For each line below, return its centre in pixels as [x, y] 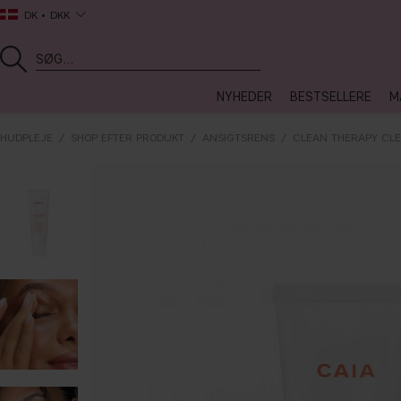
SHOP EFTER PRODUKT [128, 137]
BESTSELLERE [331, 97]
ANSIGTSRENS [239, 137]
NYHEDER [244, 97]
